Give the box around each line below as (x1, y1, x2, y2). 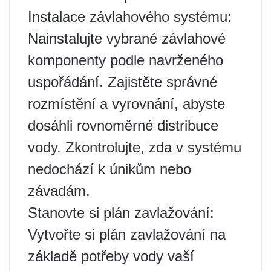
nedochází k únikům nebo (28, 160, 191, 177)
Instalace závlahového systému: (28, 8, 232, 25)
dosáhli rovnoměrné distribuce (28, 117, 218, 134)
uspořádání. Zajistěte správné (28, 73, 217, 90)
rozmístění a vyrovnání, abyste (28, 95, 225, 112)
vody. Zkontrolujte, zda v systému (28, 139, 241, 155)
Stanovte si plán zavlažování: (28, 204, 214, 221)
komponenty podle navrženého (28, 51, 223, 68)
